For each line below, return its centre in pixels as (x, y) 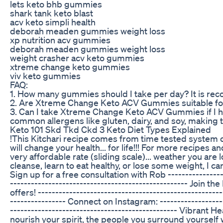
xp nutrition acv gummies (60, 40)
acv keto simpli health (53, 22)
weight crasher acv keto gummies (77, 57)
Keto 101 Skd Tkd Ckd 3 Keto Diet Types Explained (111, 129)
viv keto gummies (45, 75)
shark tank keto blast (52, 13)
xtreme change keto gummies (70, 66)
